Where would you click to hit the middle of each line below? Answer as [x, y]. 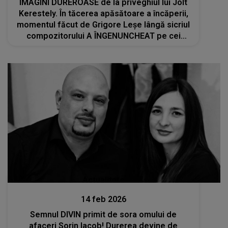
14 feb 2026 [103, 199]
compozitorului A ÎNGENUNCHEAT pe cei [103, 36]
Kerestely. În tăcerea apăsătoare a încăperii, [103, 13]
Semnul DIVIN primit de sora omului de [104, 215]
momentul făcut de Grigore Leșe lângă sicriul [104, 24]
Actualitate [103, 180]
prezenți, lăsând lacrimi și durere [104, 47]
